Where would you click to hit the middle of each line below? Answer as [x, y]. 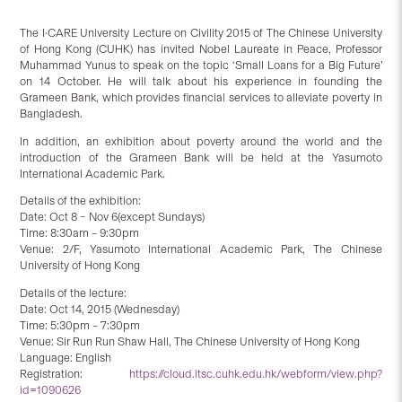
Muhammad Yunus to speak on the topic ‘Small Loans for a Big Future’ [201, 65]
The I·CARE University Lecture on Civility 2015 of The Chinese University [201, 32]
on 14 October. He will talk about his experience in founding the [201, 81]
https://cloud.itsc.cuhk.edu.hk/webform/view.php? [255, 374]
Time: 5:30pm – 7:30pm [82, 326]
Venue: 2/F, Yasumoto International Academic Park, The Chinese [201, 249]
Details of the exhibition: [81, 201]
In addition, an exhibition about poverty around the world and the [201, 141]
